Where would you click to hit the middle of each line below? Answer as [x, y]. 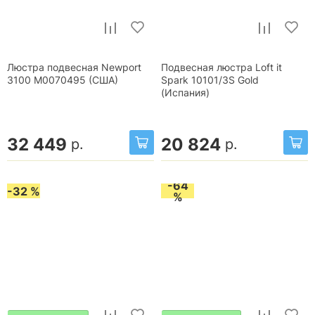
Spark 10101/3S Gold [210, 80]
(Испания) [185, 92]
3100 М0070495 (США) [63, 80]
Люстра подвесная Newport [74, 67]
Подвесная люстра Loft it [221, 67]
